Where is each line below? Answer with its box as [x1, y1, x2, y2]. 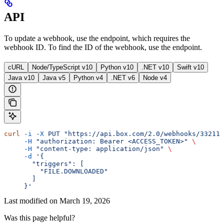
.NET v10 [141, 63, 169, 71]
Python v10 [100, 63, 133, 71]
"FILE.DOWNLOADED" [4, 167, 108, 175]
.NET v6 [111, 74, 135, 82]
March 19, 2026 [59, 196, 110, 205]
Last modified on [4, 196, 57, 205]
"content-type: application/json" [32, 145, 164, 153]
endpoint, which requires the [100, 34, 190, 43]
